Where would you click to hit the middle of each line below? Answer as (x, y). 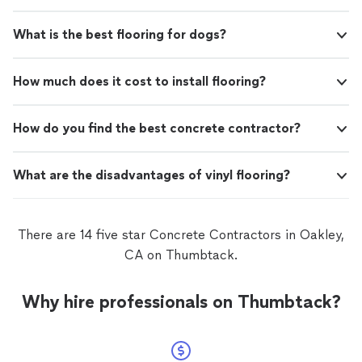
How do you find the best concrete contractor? (157, 128)
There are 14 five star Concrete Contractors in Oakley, (181, 235)
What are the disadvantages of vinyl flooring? (152, 175)
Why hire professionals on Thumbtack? (181, 302)
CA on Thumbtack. (181, 255)
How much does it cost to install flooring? (139, 81)
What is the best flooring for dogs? (120, 34)
